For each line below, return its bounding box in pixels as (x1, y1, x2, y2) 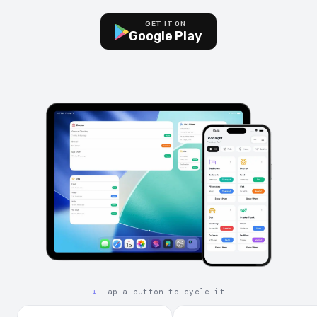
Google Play (129, 28, 202, 44)
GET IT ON (144, 20, 187, 28)
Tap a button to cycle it (97, 286, 225, 296)
